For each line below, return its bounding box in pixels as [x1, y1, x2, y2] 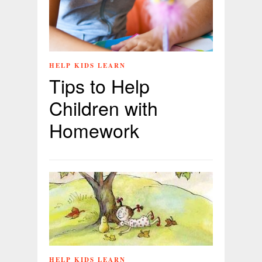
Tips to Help [49, 71, 150, 99]
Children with [49, 94, 158, 121]
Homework [49, 116, 139, 143]
